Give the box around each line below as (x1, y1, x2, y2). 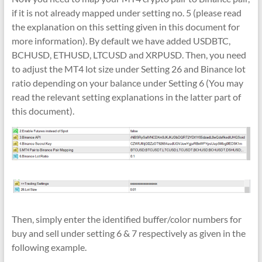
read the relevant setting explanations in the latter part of (11, 91, 241, 102)
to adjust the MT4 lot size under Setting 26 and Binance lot (11, 63, 246, 74)
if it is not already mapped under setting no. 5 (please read (11, 6, 242, 18)
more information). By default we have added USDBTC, (11, 35, 230, 46)
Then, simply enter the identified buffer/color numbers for (11, 213, 242, 225)
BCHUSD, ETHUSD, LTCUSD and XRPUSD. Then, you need (11, 49, 246, 60)
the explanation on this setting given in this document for (11, 20, 240, 32)
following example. (11, 242, 87, 253)
